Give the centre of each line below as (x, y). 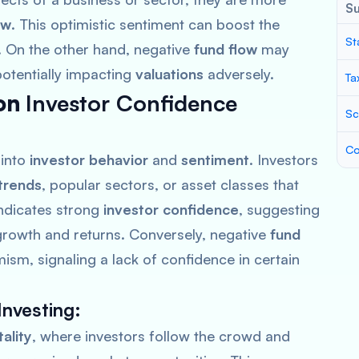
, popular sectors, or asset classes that (170, 184)
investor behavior (89, 159)
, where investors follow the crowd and (161, 336)
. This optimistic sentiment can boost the (145, 24)
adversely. (239, 74)
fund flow (226, 49)
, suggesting (279, 209)
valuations (169, 74)
